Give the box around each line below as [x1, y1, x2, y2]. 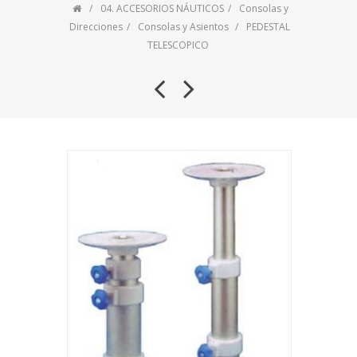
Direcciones [69, 20, 123, 33]
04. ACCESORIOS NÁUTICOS [100, 2, 224, 15]
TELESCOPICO [147, 38, 209, 52]
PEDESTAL [246, 20, 290, 33]
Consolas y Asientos [138, 20, 229, 33]
